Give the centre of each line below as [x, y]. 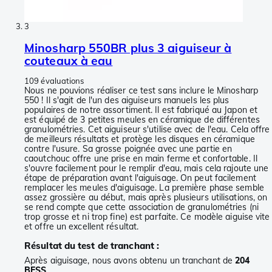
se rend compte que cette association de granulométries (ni [141, 207]
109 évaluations [54, 80]
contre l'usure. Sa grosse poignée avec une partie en [128, 148]
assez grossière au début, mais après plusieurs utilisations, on [146, 197]
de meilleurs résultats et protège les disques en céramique [140, 139]
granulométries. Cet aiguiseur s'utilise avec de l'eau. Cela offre [147, 129]
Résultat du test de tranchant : [92, 245]
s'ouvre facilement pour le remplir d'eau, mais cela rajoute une [147, 168]
